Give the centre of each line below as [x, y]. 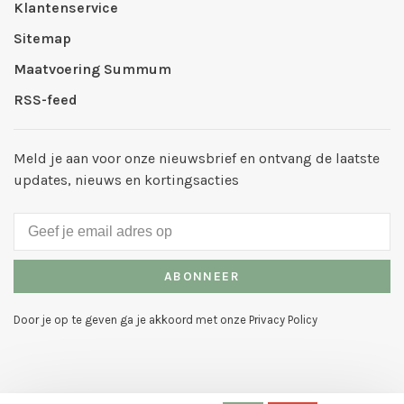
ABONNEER [202, 276]
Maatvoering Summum [92, 69]
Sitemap [42, 38]
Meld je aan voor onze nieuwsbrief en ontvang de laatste [197, 158]
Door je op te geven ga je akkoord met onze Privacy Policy [165, 319]
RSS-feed [46, 99]
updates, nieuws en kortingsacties [126, 179]
